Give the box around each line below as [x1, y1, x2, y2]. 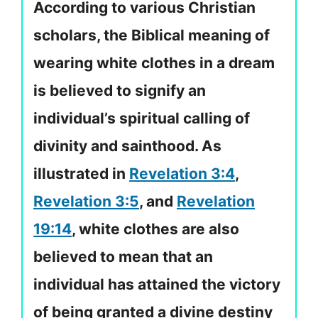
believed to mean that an [33, 248, 213, 266]
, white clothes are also [72, 220, 239, 238]
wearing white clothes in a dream [33, 54, 275, 72]
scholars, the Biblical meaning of [33, 26, 270, 45]
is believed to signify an [33, 82, 206, 100]
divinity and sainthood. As [33, 137, 221, 155]
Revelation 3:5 [33, 192, 139, 211]
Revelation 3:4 [129, 165, 235, 183]
